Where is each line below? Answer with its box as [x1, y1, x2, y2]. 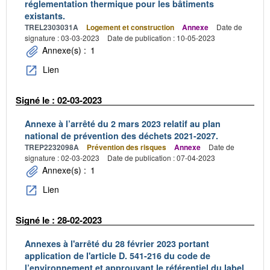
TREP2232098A [25, 141, 79, 152]
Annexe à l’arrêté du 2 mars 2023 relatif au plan [25, 117, 221, 130]
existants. [25, 10, 65, 22]
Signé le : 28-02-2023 [16, 213, 102, 227]
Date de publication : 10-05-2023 [107, 33, 215, 43]
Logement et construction [86, 22, 174, 33]
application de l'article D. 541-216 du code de [25, 249, 210, 262]
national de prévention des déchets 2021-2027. [25, 129, 218, 142]
